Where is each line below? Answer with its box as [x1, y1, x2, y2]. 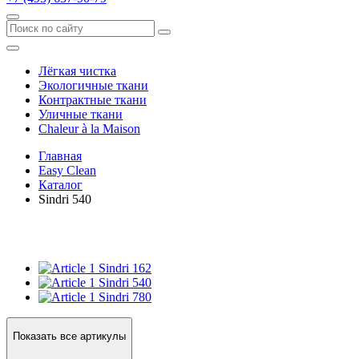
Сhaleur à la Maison [38, 122, 140, 135]
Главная [38, 149, 82, 163]
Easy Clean [38, 163, 96, 177]
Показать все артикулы [13, 330, 126, 343]
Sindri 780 [99, 290, 151, 304]
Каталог [38, 178, 83, 192]
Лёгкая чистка [38, 64, 116, 78]
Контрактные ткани [38, 93, 147, 107]
